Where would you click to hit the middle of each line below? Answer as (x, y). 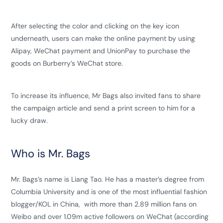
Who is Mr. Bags (52, 154)
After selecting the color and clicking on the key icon (95, 26)
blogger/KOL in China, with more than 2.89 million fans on (104, 204)
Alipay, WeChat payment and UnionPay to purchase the (101, 51)
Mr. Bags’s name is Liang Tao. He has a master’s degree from (108, 179)
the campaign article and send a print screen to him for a (103, 108)
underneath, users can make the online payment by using (103, 38)
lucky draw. (30, 120)
